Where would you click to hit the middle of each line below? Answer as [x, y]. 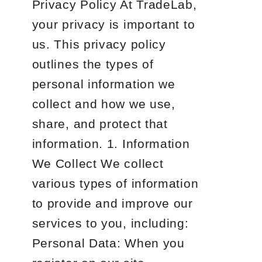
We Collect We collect [98, 163]
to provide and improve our [112, 203]
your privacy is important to [113, 24]
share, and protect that [100, 124]
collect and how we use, [104, 104]
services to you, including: [110, 223]
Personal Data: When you [108, 243]
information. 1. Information [111, 144]
